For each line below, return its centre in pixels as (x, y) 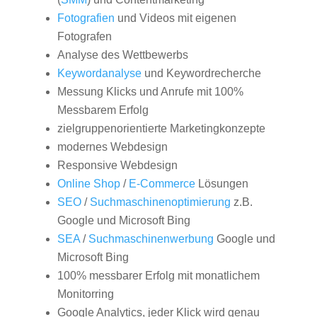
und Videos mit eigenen (175, 18)
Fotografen (84, 36)
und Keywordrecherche (201, 73)
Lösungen (221, 184)
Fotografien (86, 18)
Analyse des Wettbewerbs (122, 55)
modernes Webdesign (112, 147)
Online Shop (88, 184)
